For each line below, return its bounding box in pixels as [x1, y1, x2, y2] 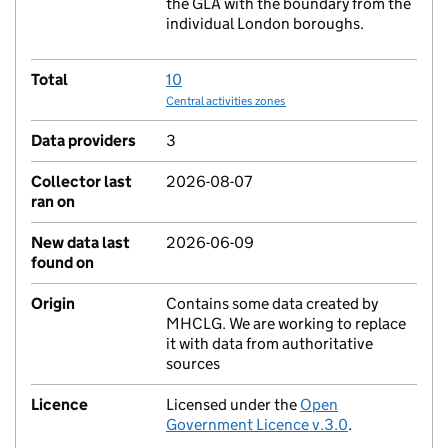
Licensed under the [166, 395, 300, 414]
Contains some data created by [166, 294, 378, 313]
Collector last [31, 172, 132, 191]
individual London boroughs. [166, 14, 364, 33]
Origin [31, 294, 75, 313]
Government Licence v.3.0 [166, 415, 348, 434]
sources [166, 354, 220, 373]
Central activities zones [166, 93, 286, 108]
